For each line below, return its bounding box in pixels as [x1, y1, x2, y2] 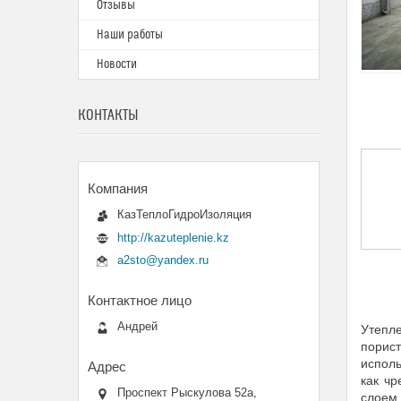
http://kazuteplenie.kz [117, 230, 229, 244]
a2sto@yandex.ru [117, 253, 209, 268]
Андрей [117, 320, 158, 334]
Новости [97, 57, 137, 72]
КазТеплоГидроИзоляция [117, 208, 252, 221]
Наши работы [97, 28, 163, 42]
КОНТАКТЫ [78, 107, 139, 124]
